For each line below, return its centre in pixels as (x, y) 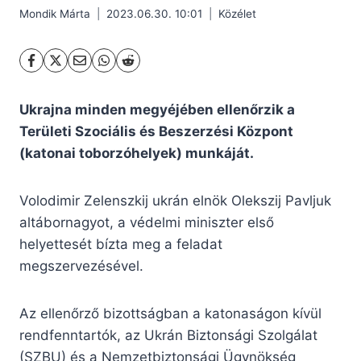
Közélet (237, 14)
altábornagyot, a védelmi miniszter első (147, 223)
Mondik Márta (55, 14)
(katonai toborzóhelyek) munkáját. (137, 154)
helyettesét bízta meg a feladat (121, 245)
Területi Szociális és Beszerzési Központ (156, 132)
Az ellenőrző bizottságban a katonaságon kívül (170, 314)
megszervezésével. (81, 266)
